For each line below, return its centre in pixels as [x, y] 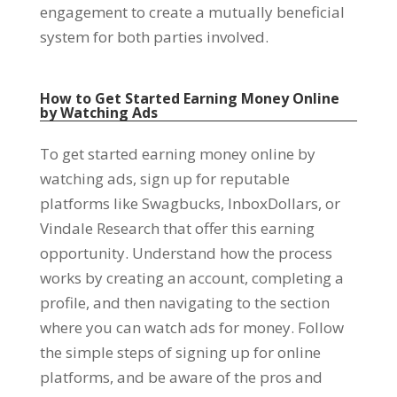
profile [62, 303]
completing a [297, 278]
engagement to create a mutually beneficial [192, 12]
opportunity [82, 253]
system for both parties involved [152, 37]
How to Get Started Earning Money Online [189, 98]
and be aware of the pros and [219, 377]
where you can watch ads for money [165, 327]
